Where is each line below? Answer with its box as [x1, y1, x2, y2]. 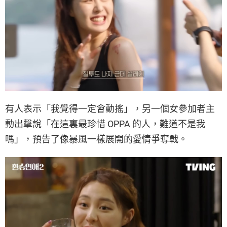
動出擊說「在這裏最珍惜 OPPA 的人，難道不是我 [5, 119, 205, 130]
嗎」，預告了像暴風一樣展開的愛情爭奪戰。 [5, 134, 187, 145]
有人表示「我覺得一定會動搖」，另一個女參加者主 [5, 103, 215, 115]
